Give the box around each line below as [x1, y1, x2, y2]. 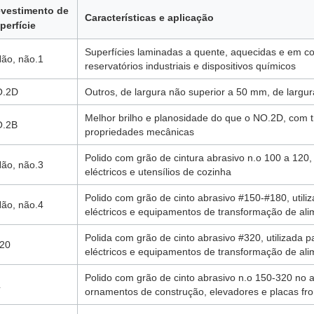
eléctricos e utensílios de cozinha [85, 166, 231, 177]
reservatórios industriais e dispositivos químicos [85, 60, 296, 71]
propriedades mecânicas [85, 126, 194, 137]
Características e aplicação [85, 12, 214, 23]
